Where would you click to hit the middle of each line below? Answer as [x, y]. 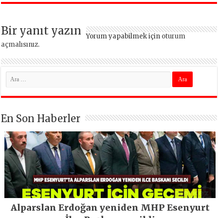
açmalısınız [20, 44]
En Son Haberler [41, 118]
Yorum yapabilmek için [124, 36]
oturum [174, 36]
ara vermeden [56, 8]
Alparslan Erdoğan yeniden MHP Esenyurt [110, 207]
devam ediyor [56, 20]
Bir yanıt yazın [41, 30]
